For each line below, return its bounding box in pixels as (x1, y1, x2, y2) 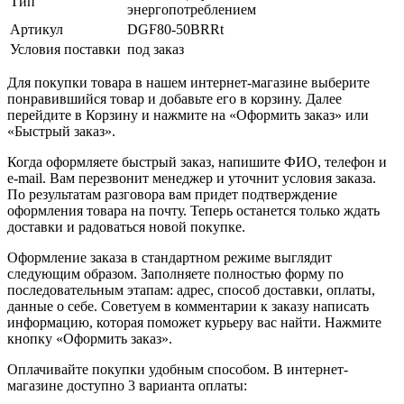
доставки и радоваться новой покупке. (7, 218, 245, 234)
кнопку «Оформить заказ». (7, 330, 172, 346)
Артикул (10, 21, 63, 37)
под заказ (127, 41, 184, 57)
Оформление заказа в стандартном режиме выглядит (7, 249, 332, 265)
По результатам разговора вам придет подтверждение (7, 186, 337, 202)
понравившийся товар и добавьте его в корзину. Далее (7, 90, 342, 106)
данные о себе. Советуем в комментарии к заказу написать (7, 298, 369, 314)
